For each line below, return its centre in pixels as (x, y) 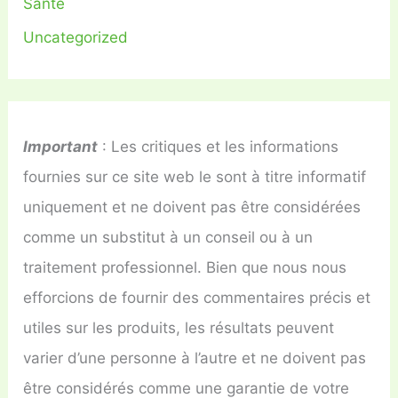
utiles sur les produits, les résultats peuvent (179, 328)
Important (61, 147)
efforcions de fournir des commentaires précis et (197, 298)
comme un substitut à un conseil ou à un (168, 237)
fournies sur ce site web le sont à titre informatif (195, 177)
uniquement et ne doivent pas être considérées (192, 207)
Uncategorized (76, 37)
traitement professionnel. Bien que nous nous (185, 267)
